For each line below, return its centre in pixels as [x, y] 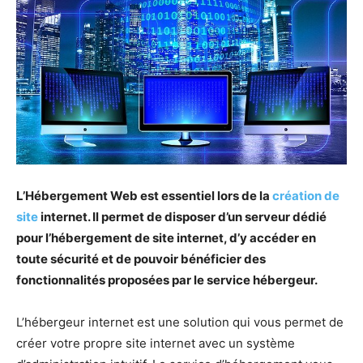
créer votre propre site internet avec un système [156, 343]
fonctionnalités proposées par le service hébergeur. [167, 280]
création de [306, 195]
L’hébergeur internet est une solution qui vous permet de [180, 322]
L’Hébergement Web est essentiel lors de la [144, 195]
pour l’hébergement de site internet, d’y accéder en [166, 237]
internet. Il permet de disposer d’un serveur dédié [182, 216]
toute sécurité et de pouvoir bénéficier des [141, 258]
